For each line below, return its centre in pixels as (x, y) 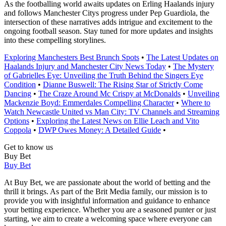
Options (17, 121)
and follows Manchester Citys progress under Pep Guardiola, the (107, 13)
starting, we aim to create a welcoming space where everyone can (108, 219)
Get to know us (29, 147)
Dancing (18, 94)
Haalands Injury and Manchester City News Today (85, 67)
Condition (20, 85)
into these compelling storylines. (55, 40)
